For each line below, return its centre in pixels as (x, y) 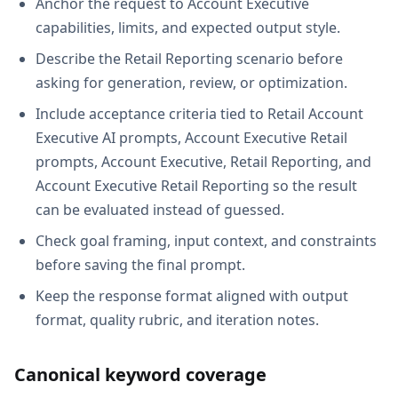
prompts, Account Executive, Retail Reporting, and (203, 161)
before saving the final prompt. (140, 264)
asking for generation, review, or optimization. (191, 82)
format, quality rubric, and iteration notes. (177, 319)
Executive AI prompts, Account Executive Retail (191, 137)
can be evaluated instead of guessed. (160, 209)
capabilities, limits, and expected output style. (188, 27)
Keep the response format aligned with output (192, 295)
